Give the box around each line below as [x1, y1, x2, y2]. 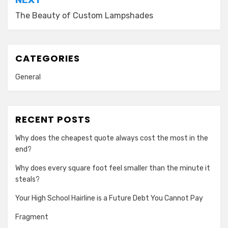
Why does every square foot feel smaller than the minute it [15, 163, 210, 173]
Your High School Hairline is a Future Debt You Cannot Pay [15, 193, 203, 203]
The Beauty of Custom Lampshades [15, 10, 153, 20]
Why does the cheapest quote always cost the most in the [15, 133, 208, 142]
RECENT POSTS [15, 112, 91, 126]
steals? [15, 175, 40, 184]
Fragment [15, 212, 48, 221]
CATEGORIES [15, 51, 80, 65]
